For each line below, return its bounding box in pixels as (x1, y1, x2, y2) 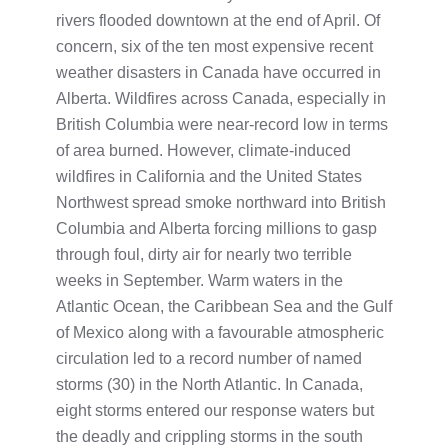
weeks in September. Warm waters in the (56, 271, 343, 289)
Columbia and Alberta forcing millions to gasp (56, 219, 377, 237)
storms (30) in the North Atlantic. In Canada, (56, 375, 363, 393)
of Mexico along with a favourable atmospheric (56, 323, 384, 341)
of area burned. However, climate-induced (56, 141, 351, 159)
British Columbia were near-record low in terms (56, 115, 388, 133)
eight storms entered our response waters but (56, 401, 374, 419)
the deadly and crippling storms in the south (56, 427, 363, 445)
